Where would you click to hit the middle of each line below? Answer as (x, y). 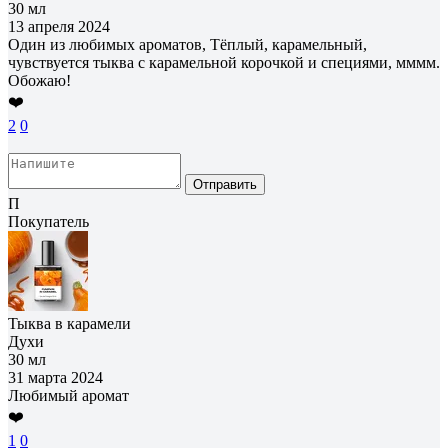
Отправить (225, 184)
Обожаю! (39, 80)
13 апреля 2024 (59, 26)
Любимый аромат (68, 395)
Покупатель (48, 221)
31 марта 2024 (55, 377)
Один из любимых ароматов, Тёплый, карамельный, (187, 44)
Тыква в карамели (69, 323)
